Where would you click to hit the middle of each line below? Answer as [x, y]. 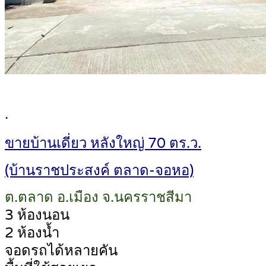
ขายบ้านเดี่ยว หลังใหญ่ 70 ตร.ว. [103, 143]
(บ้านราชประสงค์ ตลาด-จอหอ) [99, 170]
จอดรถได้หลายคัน [61, 251]
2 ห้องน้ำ [32, 233]
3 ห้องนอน [37, 216]
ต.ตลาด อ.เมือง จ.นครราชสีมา [98, 198]
